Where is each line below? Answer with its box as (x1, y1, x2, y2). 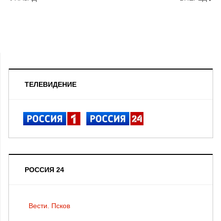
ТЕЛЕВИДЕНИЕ (25, 80, 76, 88)
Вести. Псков (29, 201, 70, 210)
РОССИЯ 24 (25, 165, 64, 174)
